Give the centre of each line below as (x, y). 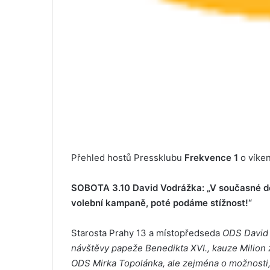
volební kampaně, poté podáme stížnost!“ (162, 203)
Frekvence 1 (211, 158)
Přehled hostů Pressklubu (128, 158)
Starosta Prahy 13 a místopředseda (147, 233)
